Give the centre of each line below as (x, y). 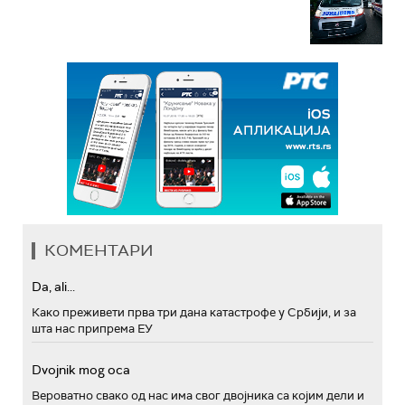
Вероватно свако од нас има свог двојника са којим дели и (198, 395)
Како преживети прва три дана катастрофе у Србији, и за (194, 312)
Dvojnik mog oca (81, 369)
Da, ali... (53, 286)
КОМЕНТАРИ (99, 250)
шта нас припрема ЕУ (92, 328)
